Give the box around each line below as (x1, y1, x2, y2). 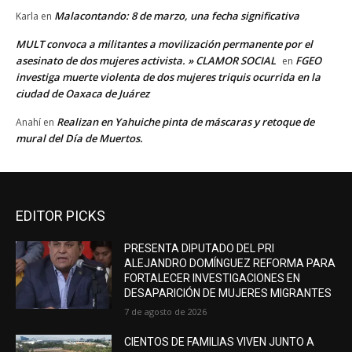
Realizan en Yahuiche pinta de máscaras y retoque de (57, 115, 314, 130)
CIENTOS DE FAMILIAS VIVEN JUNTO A (124, 335, 315, 349)
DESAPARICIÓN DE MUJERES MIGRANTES (124, 287, 332, 300)
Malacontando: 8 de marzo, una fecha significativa (54, 9, 299, 24)
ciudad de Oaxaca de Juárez (16, 86, 149, 101)
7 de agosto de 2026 (124, 306, 207, 318)
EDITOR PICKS (16, 207, 105, 225)
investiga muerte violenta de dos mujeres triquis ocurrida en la (16, 70, 321, 85)
